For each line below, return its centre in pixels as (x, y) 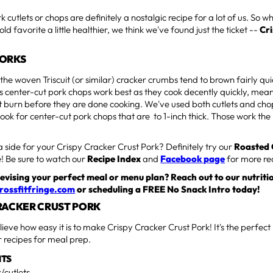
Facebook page (193, 159)
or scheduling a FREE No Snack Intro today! (168, 190)
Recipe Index (114, 159)
